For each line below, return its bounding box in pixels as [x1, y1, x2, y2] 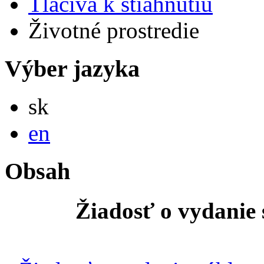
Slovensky [48, 93, 87, 103]
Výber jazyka [5, 55, 140, 82]
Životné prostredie [28, 17, 199, 43]
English [49, 119, 78, 130]
